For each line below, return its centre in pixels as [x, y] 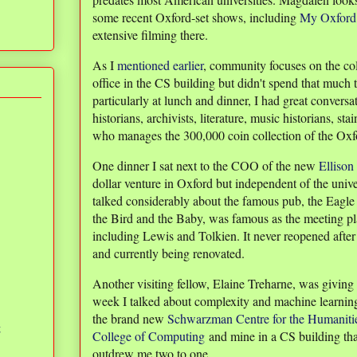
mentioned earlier [160, 65]
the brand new [130, 319]
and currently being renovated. [171, 253]
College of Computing [149, 336]
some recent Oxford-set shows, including [196, 18]
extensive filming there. [152, 35]
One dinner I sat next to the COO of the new [206, 166]
